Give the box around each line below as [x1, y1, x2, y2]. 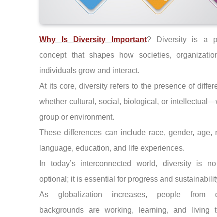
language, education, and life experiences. [39, 144, 185, 153]
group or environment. [39, 113, 115, 122]
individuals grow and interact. [39, 66, 140, 75]
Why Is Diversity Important [39, 35, 147, 44]
